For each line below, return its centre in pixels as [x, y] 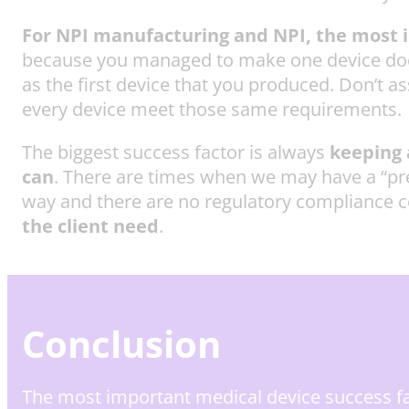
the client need [90, 226]
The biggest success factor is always [176, 152]
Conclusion [121, 344]
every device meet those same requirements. [214, 110]
